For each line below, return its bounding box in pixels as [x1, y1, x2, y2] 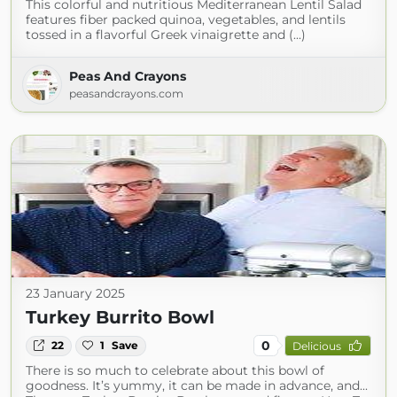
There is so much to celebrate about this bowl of [26, 362, 324, 379]
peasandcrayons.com [69, 87, 183, 101]
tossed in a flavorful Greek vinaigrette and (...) [26, 27, 306, 43]
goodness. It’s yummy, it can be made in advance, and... [26, 378, 368, 394]
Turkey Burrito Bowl [26, 307, 214, 329]
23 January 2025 [26, 285, 125, 302]
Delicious [292, 339, 341, 353]
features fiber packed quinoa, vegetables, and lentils [26, 12, 346, 28]
